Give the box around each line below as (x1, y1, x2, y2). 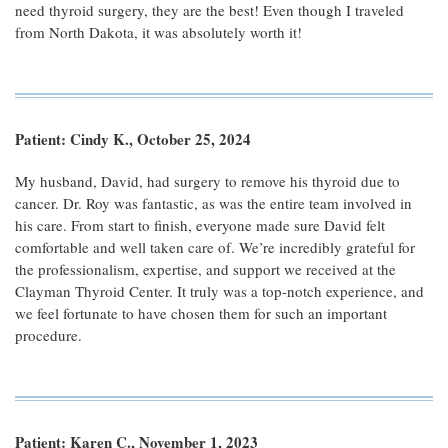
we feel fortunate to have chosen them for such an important (15, 303, 387, 323)
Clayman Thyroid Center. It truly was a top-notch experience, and (15, 281, 424, 301)
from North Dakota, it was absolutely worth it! (15, 22, 302, 42)
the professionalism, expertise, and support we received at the (15, 259, 396, 279)
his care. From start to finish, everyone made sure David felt (15, 215, 385, 235)
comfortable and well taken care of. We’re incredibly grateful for (15, 237, 415, 257)
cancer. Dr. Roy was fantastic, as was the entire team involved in (15, 193, 412, 213)
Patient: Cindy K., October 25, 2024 (15, 128, 251, 150)
